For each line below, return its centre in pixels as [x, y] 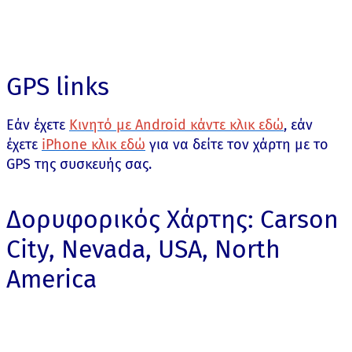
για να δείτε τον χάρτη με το [237, 145]
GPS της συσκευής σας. [79, 164]
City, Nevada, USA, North [143, 249]
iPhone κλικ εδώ [93, 145]
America [51, 279]
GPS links [58, 86]
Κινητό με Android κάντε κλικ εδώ [176, 125]
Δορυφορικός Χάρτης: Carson [172, 219]
